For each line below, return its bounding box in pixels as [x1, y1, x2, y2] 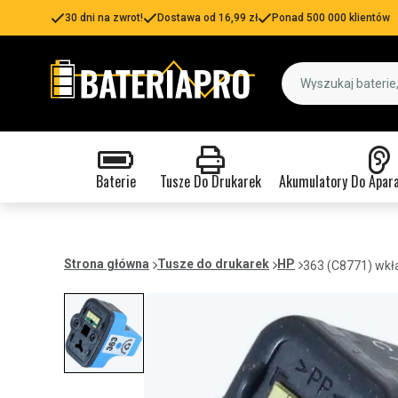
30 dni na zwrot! [65, 12, 143, 24]
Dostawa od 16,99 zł [157, 12, 258, 24]
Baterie [95, 171, 136, 192]
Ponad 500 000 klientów [272, 12, 390, 24]
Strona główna [64, 257, 149, 271]
